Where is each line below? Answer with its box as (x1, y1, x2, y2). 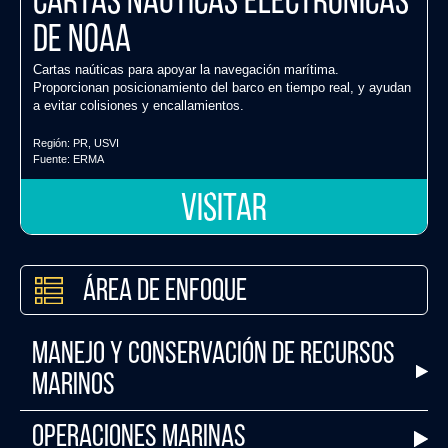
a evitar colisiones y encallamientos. (33, 98, 244, 114)
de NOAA (33, 22, 131, 62)
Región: (33, 137, 73, 150)
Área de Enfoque (83, 276, 247, 308)
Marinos (32, 371, 115, 403)
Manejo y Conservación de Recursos (32, 340, 395, 372)
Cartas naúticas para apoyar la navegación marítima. (33, 62, 339, 78)
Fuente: (33, 153, 73, 166)
